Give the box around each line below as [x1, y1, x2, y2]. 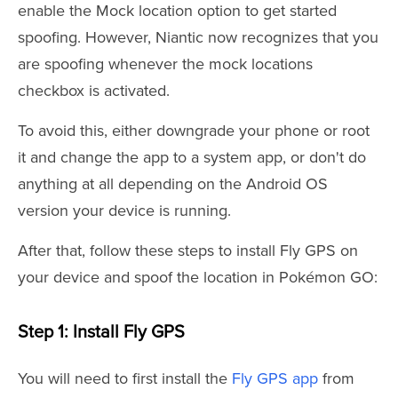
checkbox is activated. [18, 81, 170, 100]
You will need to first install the [18, 369, 232, 388]
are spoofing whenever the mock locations [18, 54, 313, 74]
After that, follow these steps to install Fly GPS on [18, 241, 358, 260]
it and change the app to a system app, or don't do [18, 147, 366, 167]
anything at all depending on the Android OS [18, 174, 328, 194]
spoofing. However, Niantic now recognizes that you [18, 28, 378, 47]
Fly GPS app [232, 369, 318, 388]
